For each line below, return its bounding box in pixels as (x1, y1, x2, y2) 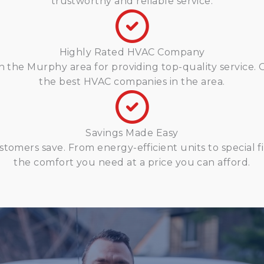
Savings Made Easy (85, 127, 179, 138)
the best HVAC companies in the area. (39, 76, 225, 87)
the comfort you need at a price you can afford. (14, 157, 250, 168)
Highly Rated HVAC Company (59, 47, 205, 58)
